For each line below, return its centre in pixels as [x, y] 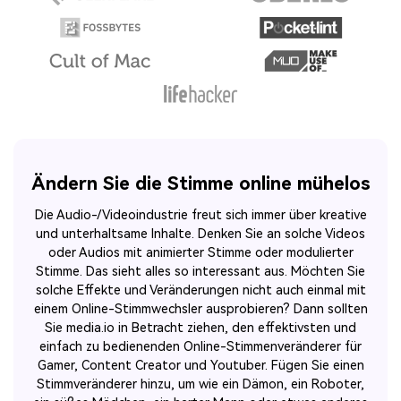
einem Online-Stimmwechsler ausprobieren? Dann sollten [200, 310]
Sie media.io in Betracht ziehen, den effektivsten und [200, 328]
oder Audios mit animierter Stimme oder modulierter [200, 253]
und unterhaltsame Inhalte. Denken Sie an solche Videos [200, 235]
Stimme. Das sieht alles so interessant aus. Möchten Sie [200, 272]
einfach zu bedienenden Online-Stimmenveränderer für [200, 347]
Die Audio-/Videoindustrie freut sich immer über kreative [200, 216]
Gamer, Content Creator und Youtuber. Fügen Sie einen [200, 366]
